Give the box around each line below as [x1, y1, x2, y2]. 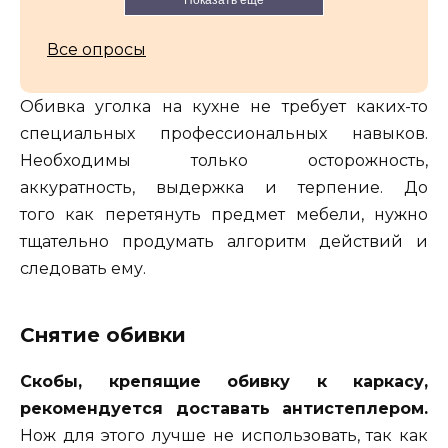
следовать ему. [20, 258, 146, 278]
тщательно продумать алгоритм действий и [20, 231, 428, 251]
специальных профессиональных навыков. [20, 123, 428, 143]
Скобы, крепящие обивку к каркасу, [20, 371, 428, 391]
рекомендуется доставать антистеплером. [20, 398, 428, 418]
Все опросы [47, 39, 146, 59]
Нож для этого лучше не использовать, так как [20, 425, 428, 445]
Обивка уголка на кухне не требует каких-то [20, 96, 428, 116]
